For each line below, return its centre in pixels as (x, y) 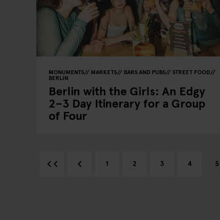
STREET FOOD (191, 72)
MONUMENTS (66, 72)
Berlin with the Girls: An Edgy (127, 91)
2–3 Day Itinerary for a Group (127, 103)
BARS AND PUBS (145, 72)
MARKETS (104, 72)
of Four (68, 115)
